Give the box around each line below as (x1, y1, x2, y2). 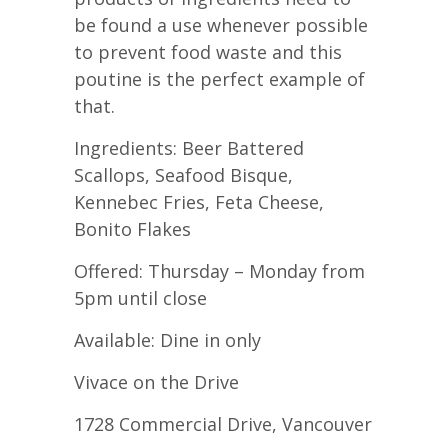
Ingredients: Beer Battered (74, 135, 304, 160)
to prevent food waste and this (74, 39, 342, 64)
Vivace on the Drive (74, 369, 239, 394)
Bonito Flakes (74, 216, 191, 241)
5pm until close (74, 285, 207, 310)
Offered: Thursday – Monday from (74, 258, 365, 283)
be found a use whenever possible (74, 12, 368, 37)
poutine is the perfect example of (74, 66, 365, 91)
